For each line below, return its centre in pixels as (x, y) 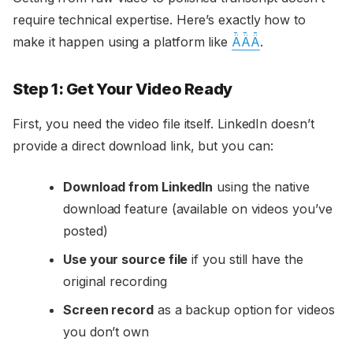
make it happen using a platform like (123, 42)
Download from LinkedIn (138, 187)
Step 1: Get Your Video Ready (123, 89)
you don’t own (106, 332)
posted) (85, 231)
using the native (261, 187)
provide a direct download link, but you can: (143, 146)
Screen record (108, 310)
